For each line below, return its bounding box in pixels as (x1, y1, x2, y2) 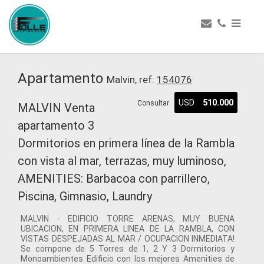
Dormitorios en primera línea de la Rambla (18, 136, 235, 150)
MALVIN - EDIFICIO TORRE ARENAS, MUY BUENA (21, 214, 235, 223)
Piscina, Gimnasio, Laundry (18, 189, 152, 203)
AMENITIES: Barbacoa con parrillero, (18, 171, 210, 186)
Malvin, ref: (107, 74, 157, 85)
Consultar (137, 99, 169, 107)
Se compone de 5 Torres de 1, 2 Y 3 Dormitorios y (21, 244, 235, 253)
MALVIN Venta (18, 101, 95, 115)
